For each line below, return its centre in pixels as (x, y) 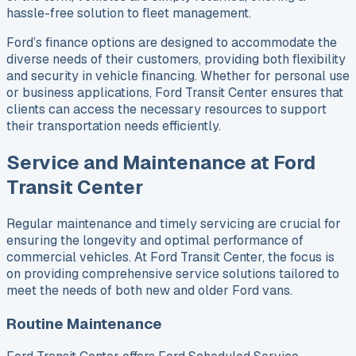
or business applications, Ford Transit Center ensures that (175, 93)
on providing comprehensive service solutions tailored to (173, 273)
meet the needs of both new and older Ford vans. (149, 290)
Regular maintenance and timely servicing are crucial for (174, 223)
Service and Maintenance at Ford (161, 163)
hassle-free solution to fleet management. (129, 14)
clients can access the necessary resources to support (166, 110)
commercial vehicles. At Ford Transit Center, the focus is (170, 257)
